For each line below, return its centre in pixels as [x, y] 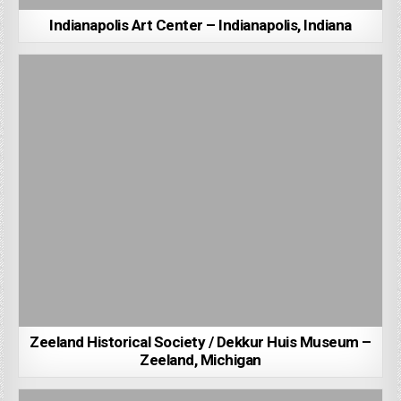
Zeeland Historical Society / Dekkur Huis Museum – [200, 343]
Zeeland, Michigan [200, 361]
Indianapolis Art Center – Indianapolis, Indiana [200, 26]
